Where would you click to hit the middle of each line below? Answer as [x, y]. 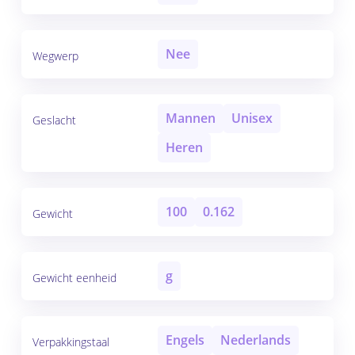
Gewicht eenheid [74, 278]
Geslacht [54, 120]
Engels [185, 340]
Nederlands [255, 340]
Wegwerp [55, 56]
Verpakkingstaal [71, 342]
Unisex [252, 118]
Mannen [190, 118]
